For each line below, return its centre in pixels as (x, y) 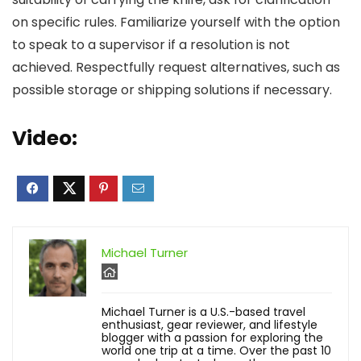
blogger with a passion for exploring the (212, 338)
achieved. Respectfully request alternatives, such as (176, 67)
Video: (45, 138)
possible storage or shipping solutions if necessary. (172, 90)
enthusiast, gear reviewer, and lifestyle (210, 325)
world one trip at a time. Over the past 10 (216, 351)
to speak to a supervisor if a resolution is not (151, 45)
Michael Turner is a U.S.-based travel (203, 312)
